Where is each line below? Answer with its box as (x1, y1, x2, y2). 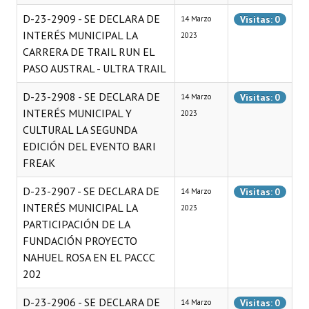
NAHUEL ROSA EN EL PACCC (23, 250, 154, 264)
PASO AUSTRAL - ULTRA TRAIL (23, 61, 166, 75)
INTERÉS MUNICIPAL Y (23, 106, 132, 120)
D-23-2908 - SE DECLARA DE (23, 90, 160, 103)
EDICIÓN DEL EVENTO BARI (23, 139, 156, 153)
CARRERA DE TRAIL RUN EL (23, 45, 154, 59)
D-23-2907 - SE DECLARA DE (23, 184, 159, 198)
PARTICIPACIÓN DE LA (23, 217, 130, 231)
